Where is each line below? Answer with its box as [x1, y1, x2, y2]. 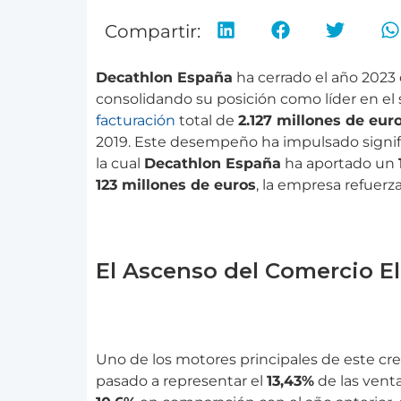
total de [175, 111, 238, 129]
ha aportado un [281, 154, 398, 172]
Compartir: [105, 21, 200, 43]
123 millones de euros [96, 175, 256, 193]
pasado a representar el [96, 371, 267, 389]
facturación [96, 111, 175, 129]
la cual [96, 154, 144, 172]
